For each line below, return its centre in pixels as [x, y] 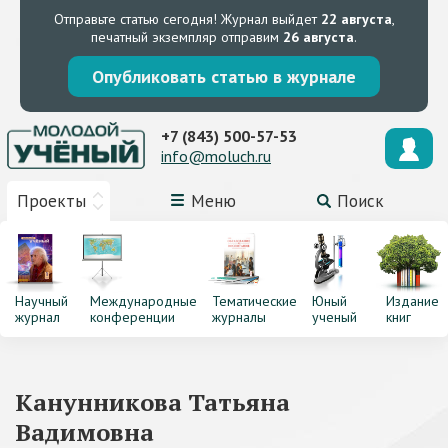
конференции [132, 317]
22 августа [356, 19]
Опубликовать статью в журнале [224, 76]
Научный [41, 301]
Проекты [51, 201]
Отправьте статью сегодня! [135, 19]
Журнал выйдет [268, 19]
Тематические [254, 301]
